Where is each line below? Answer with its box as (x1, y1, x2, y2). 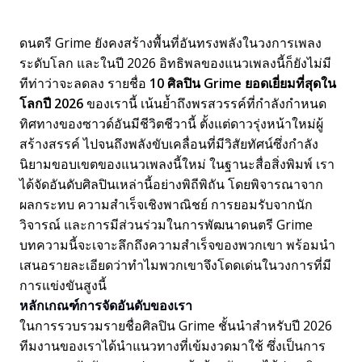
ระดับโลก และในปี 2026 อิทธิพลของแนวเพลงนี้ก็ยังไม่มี (19, 54, 331, 72)
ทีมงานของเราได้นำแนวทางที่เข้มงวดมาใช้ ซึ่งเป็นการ (19, 337, 326, 355)
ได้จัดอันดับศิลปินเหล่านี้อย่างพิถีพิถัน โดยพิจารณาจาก (19, 175, 323, 193)
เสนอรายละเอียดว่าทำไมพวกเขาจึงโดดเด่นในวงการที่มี (19, 256, 331, 274)
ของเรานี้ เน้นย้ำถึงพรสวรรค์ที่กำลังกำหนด (83, 95, 326, 112)
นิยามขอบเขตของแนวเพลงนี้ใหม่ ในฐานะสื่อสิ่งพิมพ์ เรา (19, 155, 335, 173)
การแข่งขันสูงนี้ (19, 276, 107, 294)
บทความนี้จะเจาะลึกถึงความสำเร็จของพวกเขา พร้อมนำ (19, 236, 335, 254)
